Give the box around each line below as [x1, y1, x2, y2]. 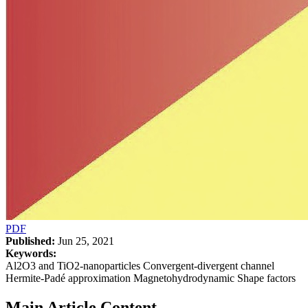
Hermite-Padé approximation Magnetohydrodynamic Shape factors [5, 272, 296, 284]
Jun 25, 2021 [55, 234, 114, 247]
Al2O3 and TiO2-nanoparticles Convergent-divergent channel [5, 259, 274, 272]
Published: [5, 234, 55, 247]
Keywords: [5, 247, 56, 259]
